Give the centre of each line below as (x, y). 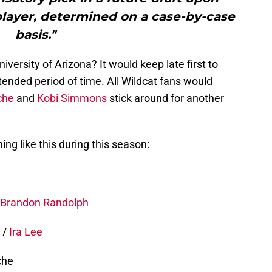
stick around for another (165, 98)
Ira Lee (26, 231)
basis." (35, 34)
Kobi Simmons (72, 98)
